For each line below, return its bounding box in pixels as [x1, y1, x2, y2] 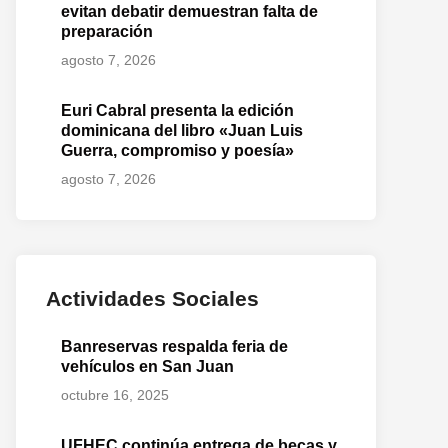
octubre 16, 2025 [61, 387, 169, 403]
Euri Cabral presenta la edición [61, 102, 294, 119]
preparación [61, 23, 153, 40]
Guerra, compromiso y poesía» [61, 142, 294, 159]
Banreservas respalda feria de [61, 338, 288, 355]
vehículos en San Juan [61, 358, 234, 375]
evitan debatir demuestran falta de [61, 3, 318, 20]
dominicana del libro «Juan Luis [61, 122, 303, 139]
